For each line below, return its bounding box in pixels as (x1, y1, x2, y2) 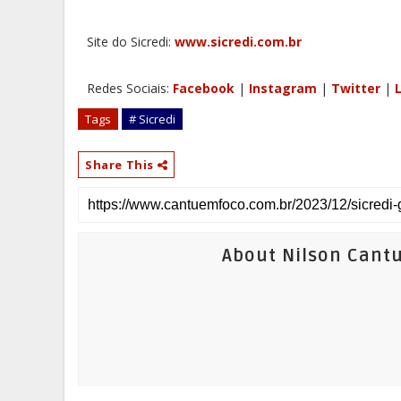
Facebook (173, 80, 235, 97)
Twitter (331, 80, 380, 97)
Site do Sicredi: (87, 33, 175, 50)
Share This (85, 157, 158, 173)
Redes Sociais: (87, 80, 173, 97)
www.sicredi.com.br (175, 33, 302, 50)
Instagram (249, 80, 317, 97)
